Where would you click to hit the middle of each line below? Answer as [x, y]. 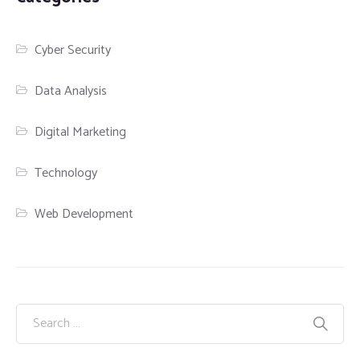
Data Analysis [71, 91]
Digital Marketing [81, 132]
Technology [66, 173]
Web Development [84, 214]
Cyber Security [73, 50]
